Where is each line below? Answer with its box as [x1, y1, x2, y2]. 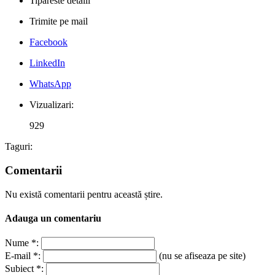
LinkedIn [29, 58, 65, 69]
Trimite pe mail [29, 16, 88, 27]
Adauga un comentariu [5, 212, 101, 223]
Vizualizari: [29, 99, 74, 110]
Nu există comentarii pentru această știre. [5, 188, 163, 199]
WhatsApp [29, 79, 71, 90]
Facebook [29, 37, 68, 48]
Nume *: [5, 238, 39, 249]
